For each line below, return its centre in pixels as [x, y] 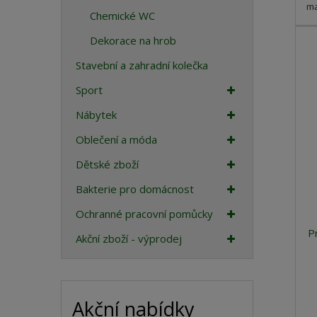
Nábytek [97, 115]
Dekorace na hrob [133, 41]
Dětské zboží [108, 165]
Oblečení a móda [117, 140]
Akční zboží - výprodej [129, 239]
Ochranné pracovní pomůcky [145, 214]
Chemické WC [123, 16]
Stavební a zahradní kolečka [142, 65]
